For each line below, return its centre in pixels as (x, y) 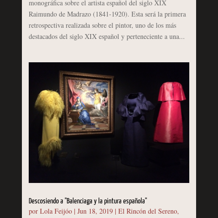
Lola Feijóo (56, 211)
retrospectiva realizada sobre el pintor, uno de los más (102, 25)
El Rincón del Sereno (147, 211)
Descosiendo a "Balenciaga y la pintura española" (88, 201)
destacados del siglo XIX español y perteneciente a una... (107, 36)
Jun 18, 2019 (95, 211)
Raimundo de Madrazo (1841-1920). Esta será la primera (107, 14)
